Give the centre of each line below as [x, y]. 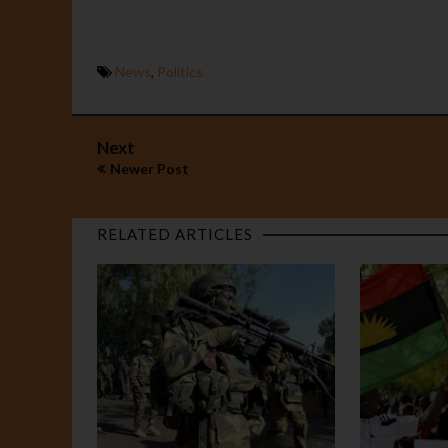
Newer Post [149, 168]
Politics [180, 71]
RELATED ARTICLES [175, 233]
